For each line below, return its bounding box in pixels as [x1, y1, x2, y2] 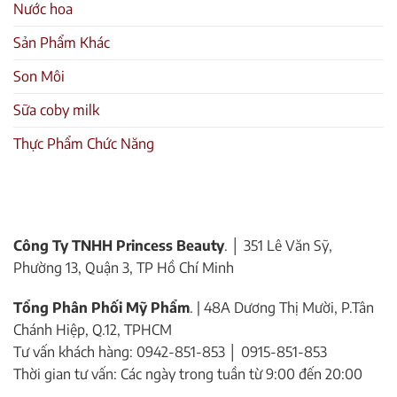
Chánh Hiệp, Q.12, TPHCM [13, 321, 172, 339]
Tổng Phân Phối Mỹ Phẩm [13, 299, 190, 317]
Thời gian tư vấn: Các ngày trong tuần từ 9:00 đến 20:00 [13, 365, 362, 384]
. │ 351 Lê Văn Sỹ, [224, 236, 332, 254]
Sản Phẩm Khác [13, 33, 110, 51]
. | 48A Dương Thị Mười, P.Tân [190, 299, 374, 317]
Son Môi [13, 66, 65, 85]
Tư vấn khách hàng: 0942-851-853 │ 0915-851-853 [13, 343, 327, 362]
